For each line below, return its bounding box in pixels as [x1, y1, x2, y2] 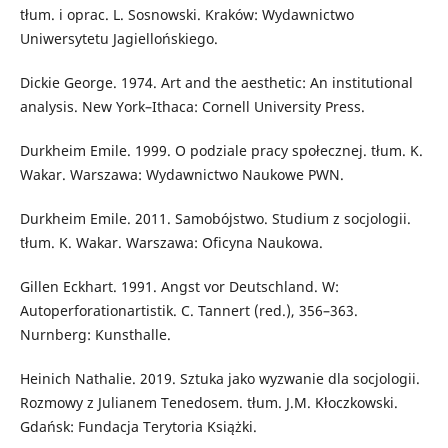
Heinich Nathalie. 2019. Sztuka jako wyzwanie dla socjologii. [19, 369, 420, 389]
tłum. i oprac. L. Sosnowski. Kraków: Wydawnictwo [19, 5, 354, 25]
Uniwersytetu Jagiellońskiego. [19, 29, 218, 49]
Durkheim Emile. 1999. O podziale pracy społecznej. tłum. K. [19, 141, 423, 161]
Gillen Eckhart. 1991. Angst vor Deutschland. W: [19, 277, 339, 297]
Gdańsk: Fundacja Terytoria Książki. [19, 417, 257, 437]
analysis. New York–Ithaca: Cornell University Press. [19, 97, 365, 117]
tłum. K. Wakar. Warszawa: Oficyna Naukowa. [19, 233, 323, 253]
